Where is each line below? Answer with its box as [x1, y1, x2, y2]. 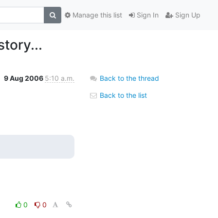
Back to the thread [100, 73, 159, 82]
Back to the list [98, 91, 147, 99]
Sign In [135, 11, 159, 19]
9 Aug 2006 [4, 73, 45, 82]
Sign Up [173, 11, 200, 19]
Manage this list [71, 11, 122, 19]
